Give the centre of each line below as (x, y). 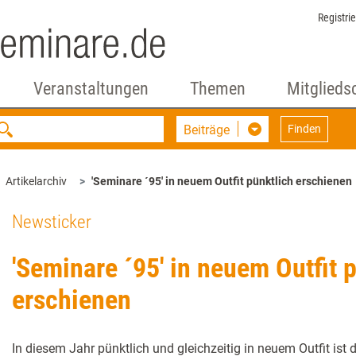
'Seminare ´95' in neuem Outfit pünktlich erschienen (222, 181)
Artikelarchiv (36, 181)
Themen (217, 89)
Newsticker (52, 222)
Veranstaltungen (91, 89)
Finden (305, 129)
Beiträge (207, 130)
